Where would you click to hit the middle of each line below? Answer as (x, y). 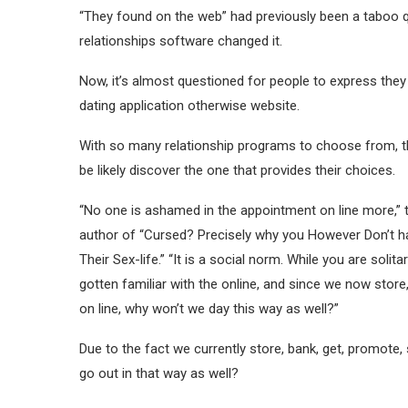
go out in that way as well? (159, 373)
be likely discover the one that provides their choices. (237, 170)
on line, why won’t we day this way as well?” (209, 309)
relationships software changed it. (181, 41)
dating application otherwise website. (189, 106)
